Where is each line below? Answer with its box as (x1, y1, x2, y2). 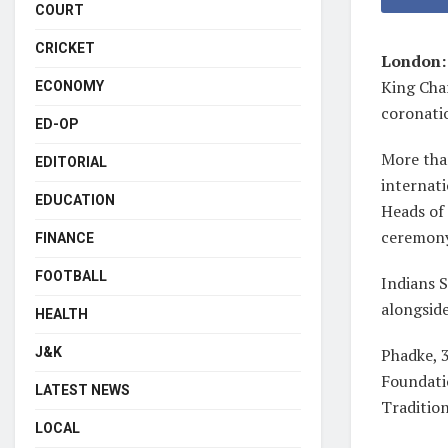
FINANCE (35, 229, 94, 246)
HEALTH (35, 305, 88, 322)
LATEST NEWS (35, 381, 130, 398)
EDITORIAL (35, 153, 107, 170)
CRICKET (35, 39, 95, 56)
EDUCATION (35, 191, 115, 208)
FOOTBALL (35, 267, 107, 284)
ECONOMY (35, 77, 104, 94)
